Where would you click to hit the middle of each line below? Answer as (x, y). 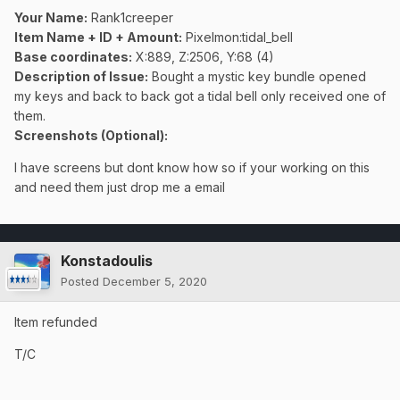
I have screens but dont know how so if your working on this (192, 168)
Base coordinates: (73, 57)
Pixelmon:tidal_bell (237, 37)
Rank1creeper (130, 18)
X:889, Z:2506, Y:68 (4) (203, 57)
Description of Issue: (81, 77)
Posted (82, 282)
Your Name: (51, 18)
